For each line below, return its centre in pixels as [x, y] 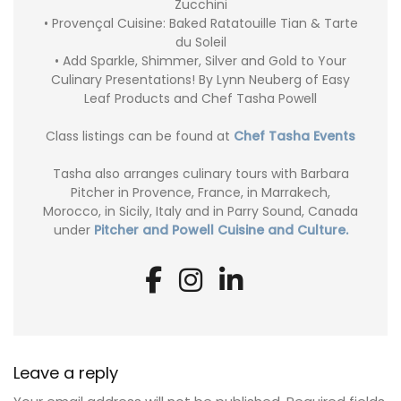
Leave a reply [66, 373]
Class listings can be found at [140, 137]
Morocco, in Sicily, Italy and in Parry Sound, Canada [200, 212]
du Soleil [200, 43]
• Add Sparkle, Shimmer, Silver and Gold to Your [200, 61]
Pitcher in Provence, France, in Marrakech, [200, 193]
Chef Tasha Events [294, 137]
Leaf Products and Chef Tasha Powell [200, 99]
